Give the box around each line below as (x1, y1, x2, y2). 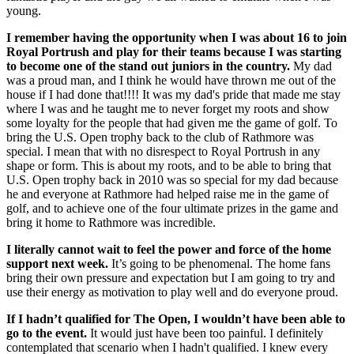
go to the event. (6, 326, 87, 341)
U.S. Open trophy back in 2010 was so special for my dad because (6, 173, 338, 187)
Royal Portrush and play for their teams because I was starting (6, 45, 341, 59)
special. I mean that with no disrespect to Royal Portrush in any (6, 145, 320, 159)
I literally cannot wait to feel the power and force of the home (6, 243, 331, 257)
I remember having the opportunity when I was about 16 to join (6, 31, 347, 45)
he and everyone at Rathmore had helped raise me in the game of (6, 187, 329, 201)
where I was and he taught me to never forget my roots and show (6, 102, 330, 116)
